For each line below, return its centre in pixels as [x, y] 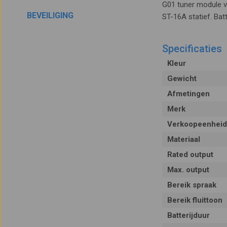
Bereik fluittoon [195, 200]
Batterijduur [188, 216]
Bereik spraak [192, 185]
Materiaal [183, 140]
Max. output [188, 170]
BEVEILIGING [50, 15]
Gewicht [182, 79]
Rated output [190, 155]
